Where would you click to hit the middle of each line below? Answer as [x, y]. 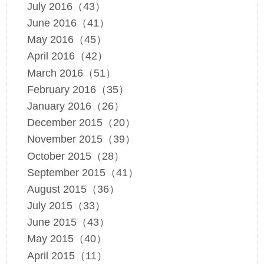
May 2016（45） [67, 40]
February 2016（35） [78, 89]
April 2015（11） [67, 255]
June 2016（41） [68, 23]
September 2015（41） [82, 172]
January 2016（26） [75, 106]
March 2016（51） [71, 73]
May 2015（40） [67, 239]
